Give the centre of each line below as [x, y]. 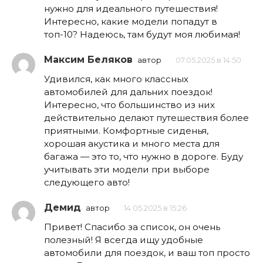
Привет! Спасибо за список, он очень [132, 227]
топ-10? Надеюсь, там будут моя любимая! [142, 34]
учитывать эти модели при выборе [127, 169]
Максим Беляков [88, 59]
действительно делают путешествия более [146, 117]
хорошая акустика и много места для [132, 143]
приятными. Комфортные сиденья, [126, 130]
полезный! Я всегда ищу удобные [124, 240]
